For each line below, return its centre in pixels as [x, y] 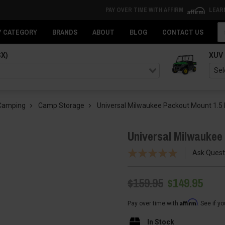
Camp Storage [61, 105]
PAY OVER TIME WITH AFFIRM [145, 10]
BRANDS [65, 32]
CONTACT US [183, 32]
